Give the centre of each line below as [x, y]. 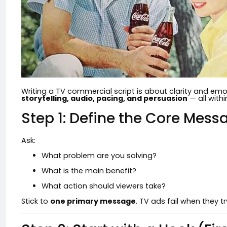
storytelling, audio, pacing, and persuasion [104, 98]
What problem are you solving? [99, 156]
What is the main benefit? [89, 171]
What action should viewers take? [104, 186]
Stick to [36, 201]
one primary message [93, 201]
